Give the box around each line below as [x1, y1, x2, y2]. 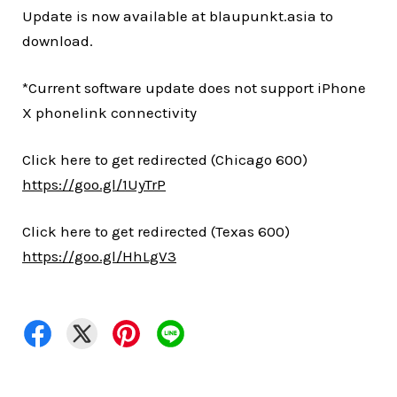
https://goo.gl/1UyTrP [22, 175, 166, 194]
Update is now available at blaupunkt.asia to [22, 7, 333, 26]
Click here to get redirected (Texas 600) [22, 222, 290, 241]
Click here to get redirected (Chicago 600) [22, 151, 307, 169]
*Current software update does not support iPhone [22, 79, 366, 97]
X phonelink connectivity [22, 104, 197, 122]
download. [22, 32, 93, 51]
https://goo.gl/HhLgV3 [22, 247, 176, 266]
